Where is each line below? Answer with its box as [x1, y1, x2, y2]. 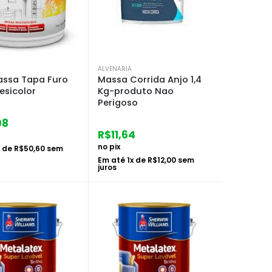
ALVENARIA [98, 64, 132, 73]
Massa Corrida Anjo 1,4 [98, 73, 202, 86]
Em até [98, 154, 127, 165]
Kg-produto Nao [98, 84, 174, 97]
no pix [98, 141, 120, 152]
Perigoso [98, 96, 138, 109]
